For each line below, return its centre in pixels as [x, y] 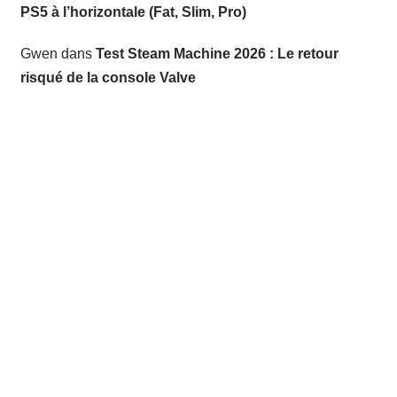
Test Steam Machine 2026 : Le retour [217, 53]
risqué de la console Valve [108, 77]
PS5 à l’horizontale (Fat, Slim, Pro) [133, 12]
